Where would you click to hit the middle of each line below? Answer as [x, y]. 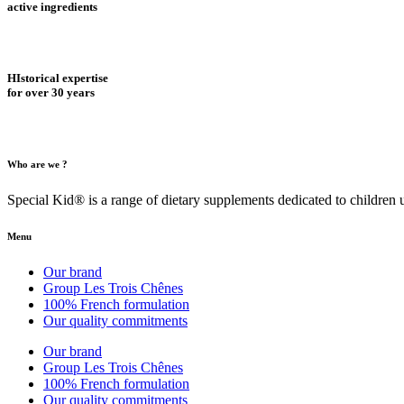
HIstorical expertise [58, 78]
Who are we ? [37, 164]
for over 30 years [51, 92]
